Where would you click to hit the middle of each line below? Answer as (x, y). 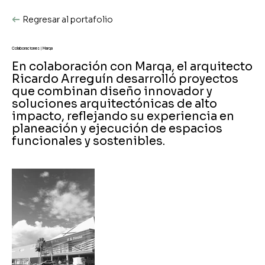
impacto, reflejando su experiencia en (123, 116)
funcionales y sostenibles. (88, 141)
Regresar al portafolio (68, 20)
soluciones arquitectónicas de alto (114, 104)
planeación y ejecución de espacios (117, 129)
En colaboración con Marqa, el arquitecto (132, 67)
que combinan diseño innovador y (112, 91)
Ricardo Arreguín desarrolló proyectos (125, 79)
